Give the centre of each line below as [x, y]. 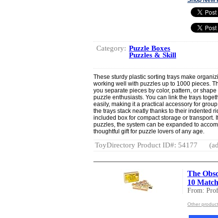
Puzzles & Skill [153, 55]
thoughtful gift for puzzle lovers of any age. [149, 131]
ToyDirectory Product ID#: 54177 [146, 145]
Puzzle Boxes [150, 48]
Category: [111, 48]
